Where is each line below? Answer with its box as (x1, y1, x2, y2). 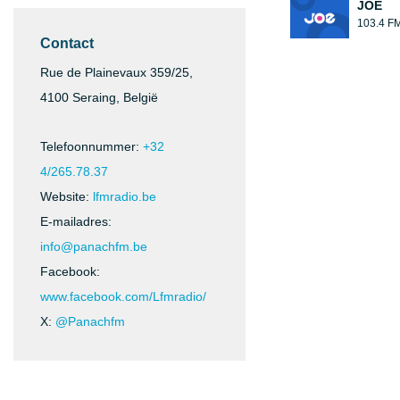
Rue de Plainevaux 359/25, (40, 65, 193, 79)
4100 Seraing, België (40, 90, 158, 104)
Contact (40, 36, 94, 51)
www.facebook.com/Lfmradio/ (40, 289, 206, 304)
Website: (40, 189, 93, 204)
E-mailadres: (40, 214, 112, 229)
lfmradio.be (93, 189, 156, 204)
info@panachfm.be (40, 239, 147, 254)
